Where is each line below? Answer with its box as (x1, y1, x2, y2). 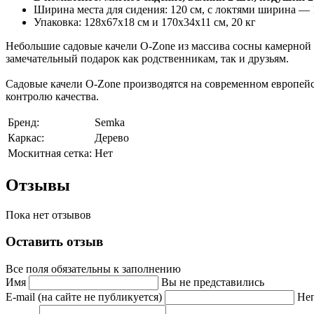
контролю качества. (6, 90, 99, 102)
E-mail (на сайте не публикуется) (6, 291, 165, 303)
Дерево (95, 131, 129, 144)
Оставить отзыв (6, 234, 103, 250)
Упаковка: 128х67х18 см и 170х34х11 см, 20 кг (34, 15, 256, 28)
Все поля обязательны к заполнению (6, 263, 181, 275)
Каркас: (8, 131, 44, 144)
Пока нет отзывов (6, 208, 91, 221)
